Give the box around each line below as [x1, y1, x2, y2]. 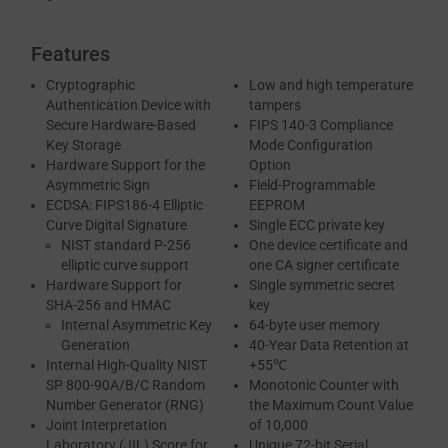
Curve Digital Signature [46, 217, 187, 234]
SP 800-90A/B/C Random [46, 377, 205, 394]
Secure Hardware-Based [46, 117, 196, 134]
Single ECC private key [249, 217, 385, 234]
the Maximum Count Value [249, 397, 413, 414]
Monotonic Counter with [249, 377, 399, 394]
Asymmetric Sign [46, 177, 150, 194]
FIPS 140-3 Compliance [249, 117, 393, 134]
